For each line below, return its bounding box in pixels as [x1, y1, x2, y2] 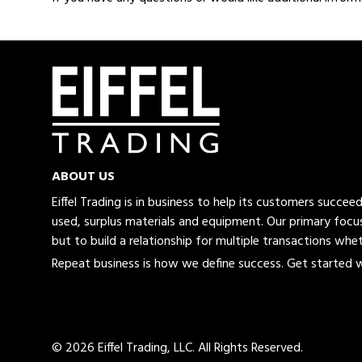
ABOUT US [52, 166, 115, 188]
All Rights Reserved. [198, 338, 303, 360]
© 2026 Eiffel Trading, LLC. [52, 338, 198, 360]
